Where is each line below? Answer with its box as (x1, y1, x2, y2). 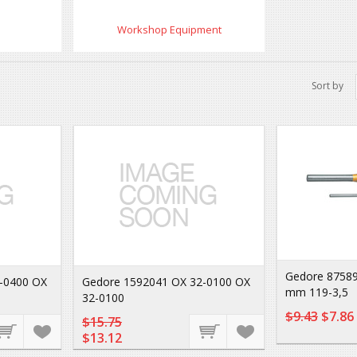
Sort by (312, 79, 346, 92)
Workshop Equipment (116, 22, 222, 37)
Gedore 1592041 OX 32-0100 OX (82, 274, 250, 289)
